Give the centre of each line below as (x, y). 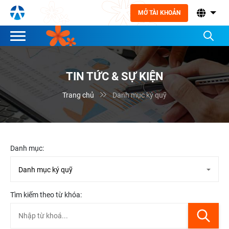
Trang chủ (78, 95)
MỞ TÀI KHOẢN (159, 13)
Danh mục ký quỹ (140, 95)
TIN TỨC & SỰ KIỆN (114, 76)
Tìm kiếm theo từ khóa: (46, 195)
